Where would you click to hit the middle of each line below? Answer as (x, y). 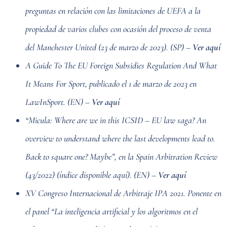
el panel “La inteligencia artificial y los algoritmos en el (111, 211)
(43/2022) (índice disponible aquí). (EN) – (92, 175)
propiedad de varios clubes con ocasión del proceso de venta (118, 29)
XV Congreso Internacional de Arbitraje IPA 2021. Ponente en (123, 193)
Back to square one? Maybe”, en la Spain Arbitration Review (121, 156)
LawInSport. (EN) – (59, 102)
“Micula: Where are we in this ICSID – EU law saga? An (116, 120)
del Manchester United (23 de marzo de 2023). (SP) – (109, 47)
